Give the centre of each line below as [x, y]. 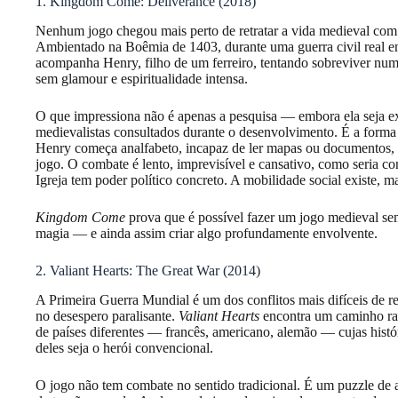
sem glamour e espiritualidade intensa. [142, 78]
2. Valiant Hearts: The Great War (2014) [148, 270]
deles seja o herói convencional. [124, 347]
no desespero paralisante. [107, 315]
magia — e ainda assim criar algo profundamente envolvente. [207, 233]
